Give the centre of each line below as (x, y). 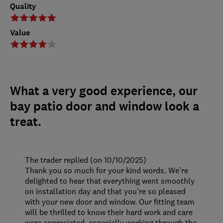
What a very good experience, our (104, 91)
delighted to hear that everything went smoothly (110, 181)
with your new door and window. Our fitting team (110, 202)
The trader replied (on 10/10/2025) (86, 160)
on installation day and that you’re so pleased (105, 191)
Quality (23, 6)
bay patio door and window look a (105, 107)
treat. (26, 122)
